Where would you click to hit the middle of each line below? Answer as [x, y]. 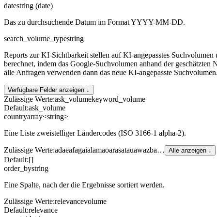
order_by [18, 168]
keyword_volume [118, 99]
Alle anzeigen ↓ [190, 150]
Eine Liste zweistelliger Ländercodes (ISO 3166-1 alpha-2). [95, 133]
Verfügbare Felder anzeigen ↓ [49, 90]
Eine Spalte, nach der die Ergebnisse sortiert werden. [84, 185]
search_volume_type [35, 38]
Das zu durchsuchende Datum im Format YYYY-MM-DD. [94, 22]
